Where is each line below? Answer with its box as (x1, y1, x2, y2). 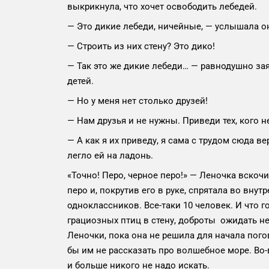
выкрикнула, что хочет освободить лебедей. (67, 1, 257, 13)
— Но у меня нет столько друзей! (67, 95, 208, 107)
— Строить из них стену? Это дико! (67, 41, 215, 52)
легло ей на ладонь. (67, 150, 153, 162)
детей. (67, 76, 94, 87)
